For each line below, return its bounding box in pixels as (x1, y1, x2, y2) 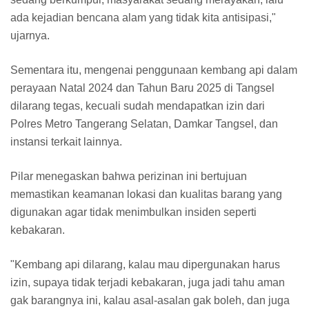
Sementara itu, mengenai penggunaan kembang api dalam (10, 63, 297, 76)
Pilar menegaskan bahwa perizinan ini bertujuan (10, 170, 247, 182)
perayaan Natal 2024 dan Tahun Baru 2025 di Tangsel (10, 81, 275, 94)
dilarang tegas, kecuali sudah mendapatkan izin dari (10, 99, 265, 112)
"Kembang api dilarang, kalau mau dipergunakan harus (10, 258, 280, 270)
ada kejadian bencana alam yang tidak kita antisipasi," (10, 11, 276, 23)
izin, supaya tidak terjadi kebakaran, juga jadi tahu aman (10, 276, 285, 288)
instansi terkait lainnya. (10, 135, 122, 148)
